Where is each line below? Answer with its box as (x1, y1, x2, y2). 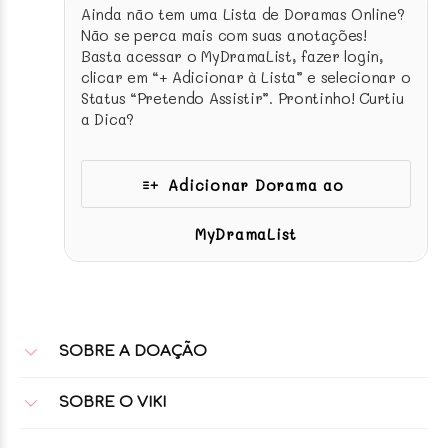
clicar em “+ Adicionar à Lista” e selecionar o (81, 66, 411, 87)
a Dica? (81, 108, 134, 129)
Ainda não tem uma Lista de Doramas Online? (81, 3, 405, 24)
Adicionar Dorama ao (168, 174, 344, 195)
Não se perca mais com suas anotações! (81, 24, 367, 45)
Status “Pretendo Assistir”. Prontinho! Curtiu (81, 87, 404, 108)
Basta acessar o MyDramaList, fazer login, (81, 45, 384, 66)
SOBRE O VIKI (54, 393, 166, 411)
